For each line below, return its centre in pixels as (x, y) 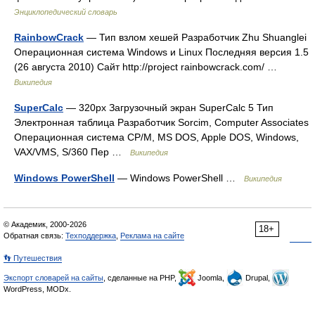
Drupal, (258, 278)
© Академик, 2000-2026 (45, 224)
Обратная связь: (34, 236)
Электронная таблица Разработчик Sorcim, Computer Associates (161, 122)
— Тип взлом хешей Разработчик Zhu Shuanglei (195, 37)
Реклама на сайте (152, 236)
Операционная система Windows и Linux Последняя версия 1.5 (161, 52)
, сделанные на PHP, (141, 278)
